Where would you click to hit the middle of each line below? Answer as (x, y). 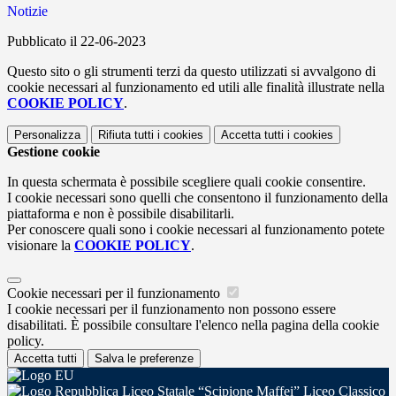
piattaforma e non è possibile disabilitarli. (121, 214)
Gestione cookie (53, 152)
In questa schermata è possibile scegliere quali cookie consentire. (187, 182)
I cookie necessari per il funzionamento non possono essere (171, 309)
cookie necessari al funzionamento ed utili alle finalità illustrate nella (196, 88)
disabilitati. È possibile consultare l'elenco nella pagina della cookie (193, 325)
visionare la (41, 246)
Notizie (27, 11)
